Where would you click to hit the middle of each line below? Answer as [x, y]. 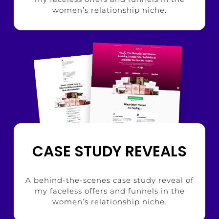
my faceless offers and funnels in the [109, 191]
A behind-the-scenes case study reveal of [109, 180]
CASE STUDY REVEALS [109, 151]
